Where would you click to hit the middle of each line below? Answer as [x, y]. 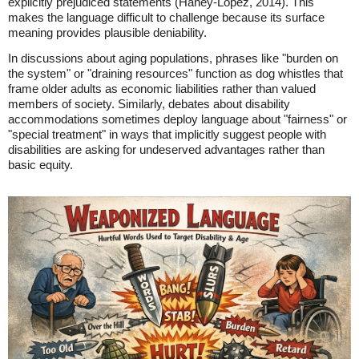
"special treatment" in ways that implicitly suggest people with [167, 134]
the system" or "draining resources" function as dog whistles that [175, 73]
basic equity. [40, 165]
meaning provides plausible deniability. [107, 32]
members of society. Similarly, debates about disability [149, 104]
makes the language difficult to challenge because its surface [166, 17]
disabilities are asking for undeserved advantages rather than [166, 149]
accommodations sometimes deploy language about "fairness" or [177, 119]
